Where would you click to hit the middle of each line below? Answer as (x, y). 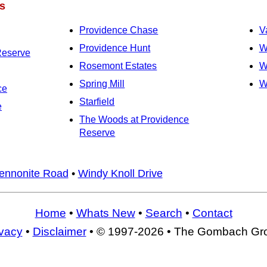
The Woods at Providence (134, 120)
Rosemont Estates (118, 66)
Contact (212, 213)
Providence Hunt (115, 48)
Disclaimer (59, 232)
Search (164, 213)
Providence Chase (119, 30)
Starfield (97, 102)
